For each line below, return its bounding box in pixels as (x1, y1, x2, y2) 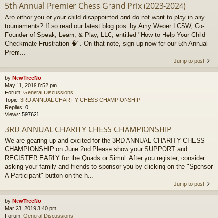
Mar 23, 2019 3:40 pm (5, 205, 56, 212)
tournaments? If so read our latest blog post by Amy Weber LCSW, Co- (5, 22, 204, 30)
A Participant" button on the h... (5, 172, 93, 180)
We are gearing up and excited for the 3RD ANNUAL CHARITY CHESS (5, 137, 205, 145)
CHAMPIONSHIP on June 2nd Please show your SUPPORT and (5, 145, 187, 153)
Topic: (5, 96, 20, 103)
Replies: (5, 104, 25, 110)
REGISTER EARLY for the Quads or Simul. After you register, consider (5, 154, 205, 162)
